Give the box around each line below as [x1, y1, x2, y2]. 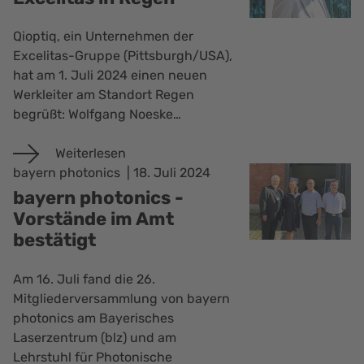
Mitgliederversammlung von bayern [13, 290, 231, 306]
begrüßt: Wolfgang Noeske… [13, 106, 182, 123]
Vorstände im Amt [13, 208, 175, 231]
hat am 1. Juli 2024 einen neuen [13, 67, 208, 84]
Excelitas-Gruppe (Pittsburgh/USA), [13, 48, 233, 64]
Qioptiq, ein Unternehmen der [13, 28, 194, 45]
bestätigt [13, 229, 97, 252]
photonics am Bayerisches [13, 310, 175, 326]
